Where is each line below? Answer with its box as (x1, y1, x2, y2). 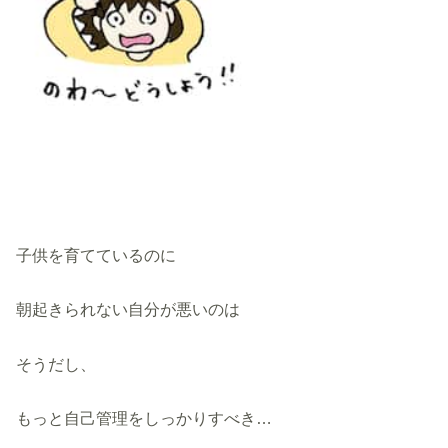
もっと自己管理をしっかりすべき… (16, 409, 273, 428)
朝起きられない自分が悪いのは (16, 300, 241, 319)
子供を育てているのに (16, 245, 177, 264)
